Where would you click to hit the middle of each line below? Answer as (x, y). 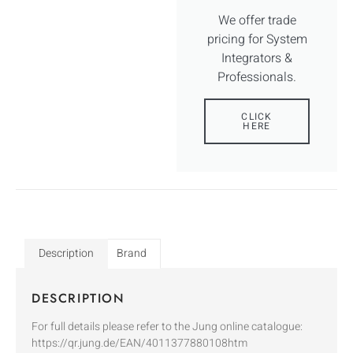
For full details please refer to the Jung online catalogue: (167, 327)
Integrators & (257, 58)
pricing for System (257, 39)
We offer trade (257, 20)
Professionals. (257, 77)
